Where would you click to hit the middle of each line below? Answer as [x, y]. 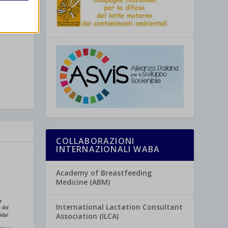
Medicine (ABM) [83, 182]
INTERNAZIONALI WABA [108, 149]
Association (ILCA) [88, 216]
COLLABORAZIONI [95, 141]
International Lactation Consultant [120, 207]
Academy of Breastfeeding [104, 173]
